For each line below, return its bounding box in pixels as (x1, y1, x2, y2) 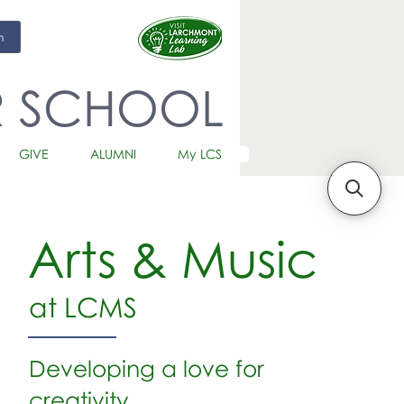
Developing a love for (28, 354, 264, 382)
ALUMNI (90, 146, 136, 161)
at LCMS (28, 290, 137, 324)
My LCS (178, 146, 222, 161)
